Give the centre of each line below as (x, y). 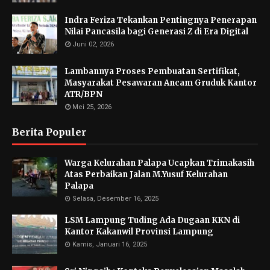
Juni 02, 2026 (93, 44)
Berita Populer (49, 132)
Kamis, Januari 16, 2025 (110, 244)
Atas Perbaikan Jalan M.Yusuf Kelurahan (146, 174)
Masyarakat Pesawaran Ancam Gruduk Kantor (161, 83)
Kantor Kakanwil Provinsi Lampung (140, 232)
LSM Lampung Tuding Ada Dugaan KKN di (152, 220)
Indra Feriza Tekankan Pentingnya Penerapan (161, 20)
